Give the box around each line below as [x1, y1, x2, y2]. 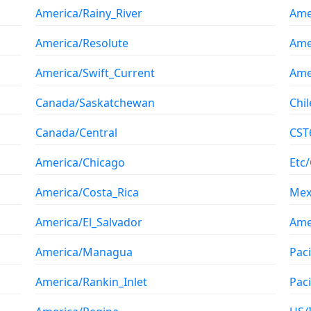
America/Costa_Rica [35, 185, 140, 200]
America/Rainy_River [35, 6, 143, 21]
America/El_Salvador [35, 215, 143, 230]
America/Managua [35, 244, 133, 260]
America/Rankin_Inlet [35, 274, 148, 289]
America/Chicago [35, 155, 126, 170]
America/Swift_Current [35, 65, 155, 81]
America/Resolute [35, 35, 129, 51]
